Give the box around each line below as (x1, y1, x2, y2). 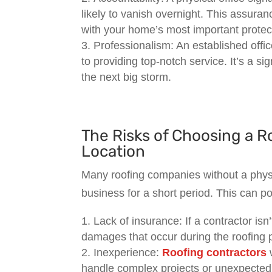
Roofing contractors (162, 246, 267, 259)
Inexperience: (93, 246, 163, 259)
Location (81, 141, 146, 161)
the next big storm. (81, 70, 172, 83)
